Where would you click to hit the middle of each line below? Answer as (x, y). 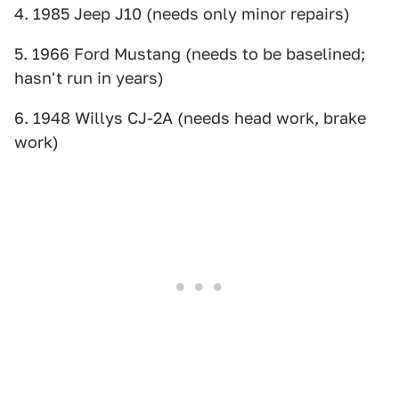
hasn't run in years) (89, 77)
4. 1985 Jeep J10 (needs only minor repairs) (182, 13)
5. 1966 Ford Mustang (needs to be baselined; (190, 53)
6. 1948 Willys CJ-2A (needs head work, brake (190, 118)
